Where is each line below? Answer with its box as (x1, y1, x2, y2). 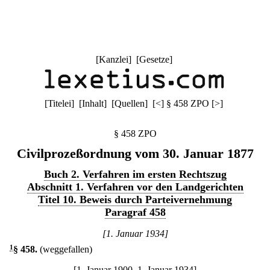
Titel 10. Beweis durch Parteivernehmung (38, 193, 232, 206)
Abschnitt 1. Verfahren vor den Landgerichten (27, 181, 243, 193)
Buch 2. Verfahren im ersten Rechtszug (43, 168, 227, 180)
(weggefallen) (40, 244, 92, 254)
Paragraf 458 (104, 206, 166, 218)
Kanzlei (98, 54, 128, 64)
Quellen (115, 98, 145, 108)
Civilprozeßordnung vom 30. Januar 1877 (16, 146, 254, 161)
